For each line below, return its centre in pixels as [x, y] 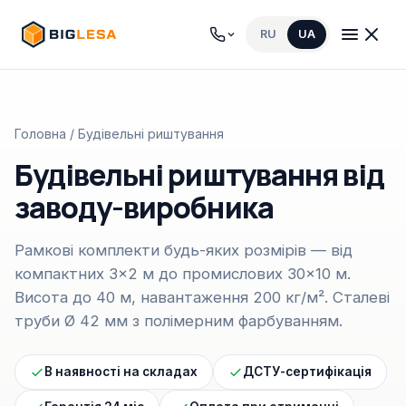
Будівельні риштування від [199, 175]
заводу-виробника [144, 208]
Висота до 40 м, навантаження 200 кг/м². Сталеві [202, 297]
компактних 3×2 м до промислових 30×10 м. [183, 274]
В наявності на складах [121, 372]
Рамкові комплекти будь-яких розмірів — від [184, 250]
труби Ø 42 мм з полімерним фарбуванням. [179, 321]
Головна [40, 134]
